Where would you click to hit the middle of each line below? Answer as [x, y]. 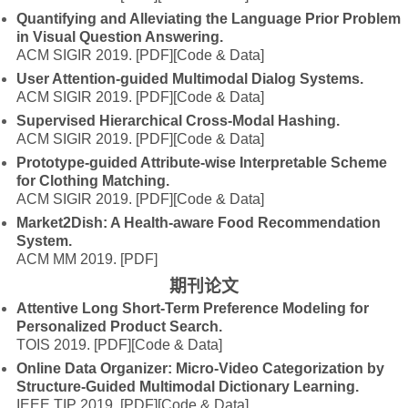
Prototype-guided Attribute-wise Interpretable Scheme [202, 163]
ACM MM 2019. [69, 259]
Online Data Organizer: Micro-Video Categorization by [201, 368]
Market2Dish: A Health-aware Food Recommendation [199, 223]
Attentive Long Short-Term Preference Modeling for [193, 308]
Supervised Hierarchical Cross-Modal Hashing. [178, 121]
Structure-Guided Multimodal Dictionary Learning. [188, 387]
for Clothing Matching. [93, 181]
